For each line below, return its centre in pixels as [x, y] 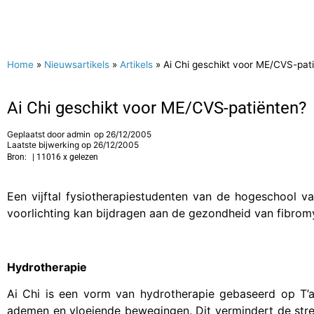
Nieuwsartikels [77, 64]
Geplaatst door [37, 134]
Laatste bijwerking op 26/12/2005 [73, 145]
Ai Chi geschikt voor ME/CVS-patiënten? [157, 108]
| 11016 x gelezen [65, 157]
